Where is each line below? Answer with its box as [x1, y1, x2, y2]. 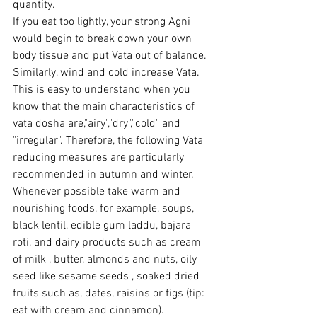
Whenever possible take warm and [13, 185, 183, 200]
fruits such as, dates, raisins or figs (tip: [13, 287, 207, 301]
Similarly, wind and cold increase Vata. [13, 66, 202, 81]
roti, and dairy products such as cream [13, 236, 204, 250]
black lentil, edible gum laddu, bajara [13, 219, 194, 234]
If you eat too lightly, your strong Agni [13, 15, 193, 30]
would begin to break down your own [13, 32, 195, 47]
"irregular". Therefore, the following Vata [13, 134, 206, 149]
